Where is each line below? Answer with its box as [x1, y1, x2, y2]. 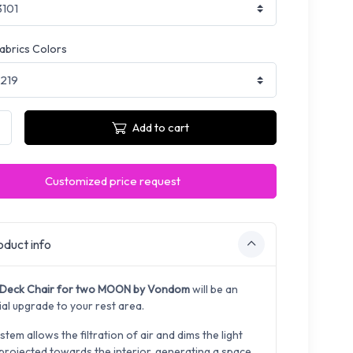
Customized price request [44, 173, 180, 189]
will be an [189, 282, 238, 297]
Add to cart [132, 120, 189, 136]
